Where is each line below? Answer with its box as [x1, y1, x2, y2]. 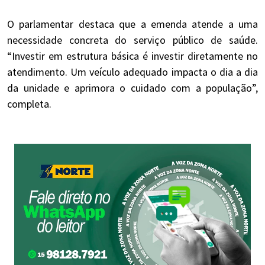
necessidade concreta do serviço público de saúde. [7, 33, 258, 47]
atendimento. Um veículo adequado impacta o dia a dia [7, 65, 258, 79]
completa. [7, 97, 51, 111]
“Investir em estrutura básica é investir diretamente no [7, 49, 258, 63]
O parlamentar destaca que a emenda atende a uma [7, 17, 258, 31]
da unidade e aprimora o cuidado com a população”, [7, 81, 258, 95]
